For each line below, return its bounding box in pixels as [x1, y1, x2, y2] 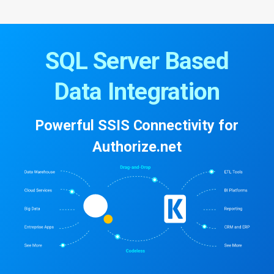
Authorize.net [92, 138, 182, 155]
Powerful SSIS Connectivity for [35, 116, 239, 134]
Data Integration [54, 77, 220, 106]
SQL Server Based [45, 46, 229, 75]
